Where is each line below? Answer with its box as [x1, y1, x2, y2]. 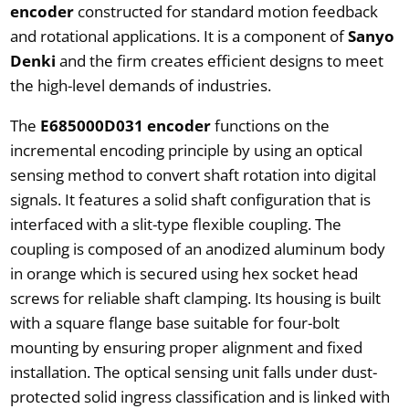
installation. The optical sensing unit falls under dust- [9, 361, 377, 383]
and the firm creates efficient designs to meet [58, 49, 383, 71]
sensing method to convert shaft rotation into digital [9, 163, 376, 185]
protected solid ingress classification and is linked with [9, 385, 390, 407]
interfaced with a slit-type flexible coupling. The [9, 213, 341, 235]
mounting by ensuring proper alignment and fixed [9, 336, 362, 358]
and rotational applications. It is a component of [9, 25, 348, 47]
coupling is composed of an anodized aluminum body [9, 237, 385, 259]
